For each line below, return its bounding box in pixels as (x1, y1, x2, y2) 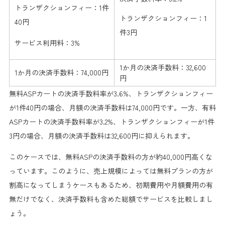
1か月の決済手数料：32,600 (119, 62, 206, 73)
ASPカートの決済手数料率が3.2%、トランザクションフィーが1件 (9, 117, 214, 127)
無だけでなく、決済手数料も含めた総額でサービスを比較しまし (9, 194, 213, 204)
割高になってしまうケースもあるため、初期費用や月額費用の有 (9, 180, 213, 190)
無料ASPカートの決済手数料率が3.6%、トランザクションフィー (9, 88, 213, 99)
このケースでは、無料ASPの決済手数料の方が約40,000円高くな (9, 152, 212, 162)
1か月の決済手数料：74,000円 (14, 67, 108, 78)
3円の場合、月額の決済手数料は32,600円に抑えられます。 (9, 131, 194, 141)
